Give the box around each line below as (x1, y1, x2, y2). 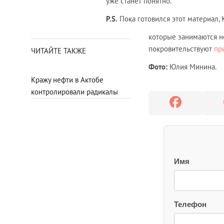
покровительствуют (148, 44, 214, 54)
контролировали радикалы (31, 87, 118, 97)
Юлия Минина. (167, 62, 216, 72)
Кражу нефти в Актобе (31, 75, 103, 85)
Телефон (174, 200, 206, 209)
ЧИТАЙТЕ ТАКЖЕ (31, 46, 86, 56)
